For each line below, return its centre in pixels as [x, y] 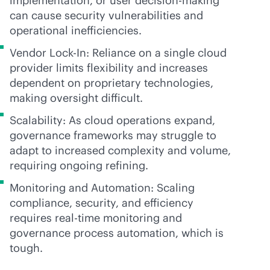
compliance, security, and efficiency [102, 203]
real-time [77, 218]
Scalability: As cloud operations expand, [112, 120]
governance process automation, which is [117, 233]
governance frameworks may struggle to [113, 135]
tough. [26, 248]
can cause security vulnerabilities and [106, 15]
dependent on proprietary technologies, [111, 83]
